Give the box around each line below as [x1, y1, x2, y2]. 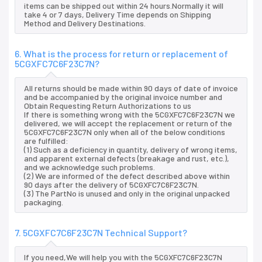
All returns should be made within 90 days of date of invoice [24, 83, 238, 94]
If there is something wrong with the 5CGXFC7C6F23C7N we [24, 109, 235, 120]
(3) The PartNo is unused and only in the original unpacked [24, 188, 230, 199]
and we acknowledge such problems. [24, 162, 155, 173]
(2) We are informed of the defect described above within [24, 171, 230, 181]
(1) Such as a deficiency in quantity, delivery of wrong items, [24, 144, 237, 155]
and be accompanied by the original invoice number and [24, 92, 222, 102]
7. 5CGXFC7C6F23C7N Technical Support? [15, 227, 187, 239]
